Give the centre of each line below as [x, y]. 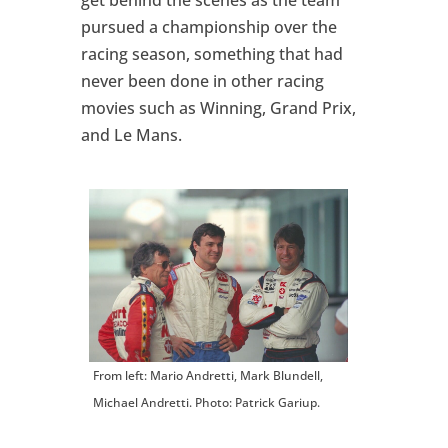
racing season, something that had [211, 54]
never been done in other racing [202, 81]
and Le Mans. [131, 135]
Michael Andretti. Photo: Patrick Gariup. [206, 403]
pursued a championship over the [208, 27]
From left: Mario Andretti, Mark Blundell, [207, 376]
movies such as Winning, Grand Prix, [218, 108]
